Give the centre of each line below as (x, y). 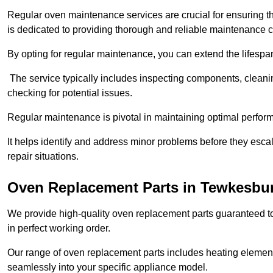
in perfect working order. (59, 229)
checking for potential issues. (70, 93)
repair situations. (43, 157)
